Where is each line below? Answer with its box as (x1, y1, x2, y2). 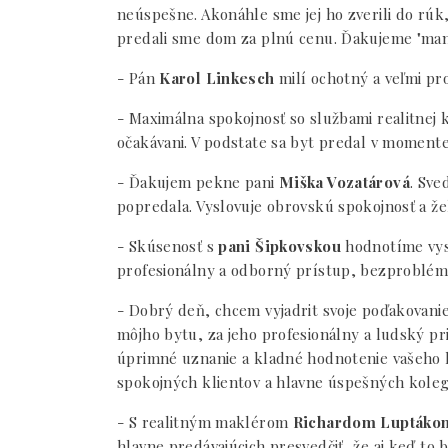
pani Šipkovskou (218, 236, 341, 256)
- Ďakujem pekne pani (117, 172, 279, 192)
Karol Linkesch (154, 68, 275, 88)
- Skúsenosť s (117, 236, 219, 256)
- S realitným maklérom (117, 412, 293, 432)
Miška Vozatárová (278, 172, 410, 192)
